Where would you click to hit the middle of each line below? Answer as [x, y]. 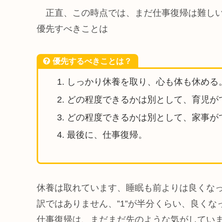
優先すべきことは [72, 29]
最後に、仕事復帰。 [107, 135]
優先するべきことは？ [92, 61]
